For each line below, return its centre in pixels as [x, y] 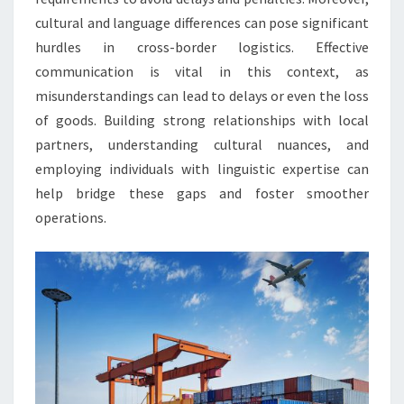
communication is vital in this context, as [202, 71]
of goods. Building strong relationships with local [202, 120]
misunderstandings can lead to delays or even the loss [202, 96]
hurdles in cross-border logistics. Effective [202, 47]
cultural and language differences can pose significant [202, 23]
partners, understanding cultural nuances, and [202, 144]
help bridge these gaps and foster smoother [202, 193]
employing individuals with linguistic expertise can [202, 169]
